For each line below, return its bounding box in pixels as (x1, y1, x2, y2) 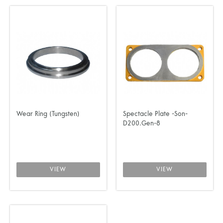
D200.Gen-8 (122, 119, 160, 128)
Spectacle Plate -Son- (122, 110, 188, 118)
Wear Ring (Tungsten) (16, 110, 80, 118)
